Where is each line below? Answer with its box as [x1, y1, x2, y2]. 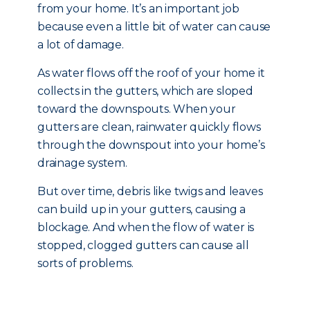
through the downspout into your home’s [37, 138, 265, 152]
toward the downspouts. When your [37, 102, 236, 116]
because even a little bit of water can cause [37, 20, 271, 33]
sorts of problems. [37, 257, 134, 270]
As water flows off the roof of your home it [37, 66, 265, 80]
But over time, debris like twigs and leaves [37, 185, 263, 198]
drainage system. [37, 156, 127, 170]
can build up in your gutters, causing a [37, 203, 246, 216]
